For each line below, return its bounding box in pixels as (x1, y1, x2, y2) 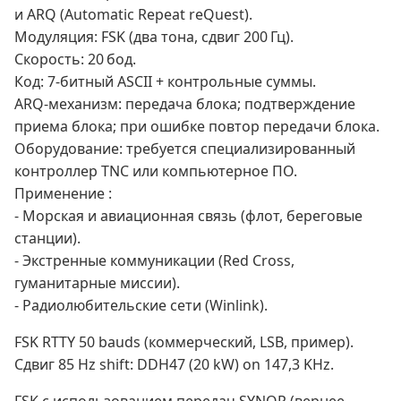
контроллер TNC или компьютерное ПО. (14, 161, 297, 182)
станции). (14, 228, 81, 249)
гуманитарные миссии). (14, 273, 180, 294)
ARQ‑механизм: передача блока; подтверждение (14, 94, 355, 115)
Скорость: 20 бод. (14, 49, 136, 70)
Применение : (14, 183, 112, 204)
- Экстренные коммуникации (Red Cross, (14, 251, 294, 271)
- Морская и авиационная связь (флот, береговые (14, 206, 363, 226)
